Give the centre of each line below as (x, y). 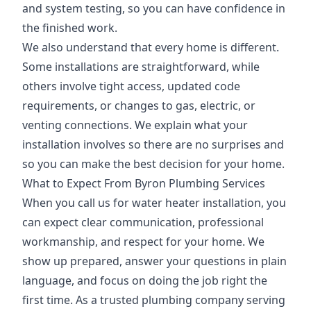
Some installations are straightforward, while (141, 67)
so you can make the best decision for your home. (153, 164)
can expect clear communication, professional (143, 222)
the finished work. (70, 28)
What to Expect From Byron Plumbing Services (144, 183)
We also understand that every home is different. (151, 47)
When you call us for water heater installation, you (154, 203)
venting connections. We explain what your (135, 125)
